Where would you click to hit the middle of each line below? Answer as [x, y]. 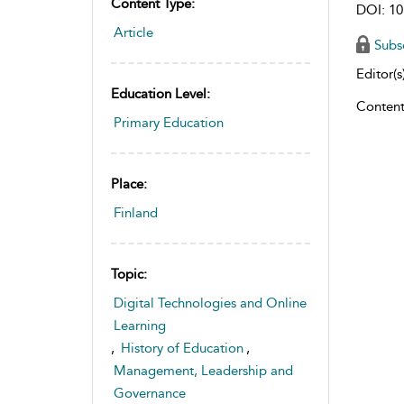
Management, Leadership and [203, 371]
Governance [150, 393]
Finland [136, 213]
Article [133, 32]
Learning [140, 326]
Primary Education [169, 123]
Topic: [129, 274]
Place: [129, 184]
